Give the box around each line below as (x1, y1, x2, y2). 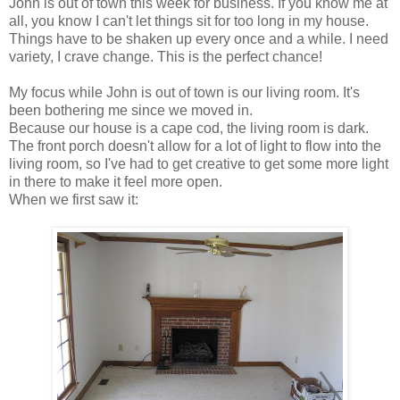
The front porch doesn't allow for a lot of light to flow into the (9, 138, 381, 154)
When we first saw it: (9, 192, 138, 208)
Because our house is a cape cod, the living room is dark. (9, 121, 369, 137)
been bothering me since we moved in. (9, 103, 253, 119)
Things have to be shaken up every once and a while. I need (9, 31, 388, 47)
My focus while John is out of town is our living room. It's (9, 85, 360, 101)
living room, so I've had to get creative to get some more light (9, 156, 388, 172)
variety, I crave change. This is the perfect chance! (9, 49, 322, 65)
